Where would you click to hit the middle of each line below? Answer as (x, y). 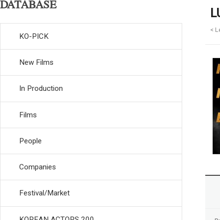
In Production (41, 89)
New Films (36, 62)
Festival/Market (44, 193)
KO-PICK (34, 36)
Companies (38, 167)
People (30, 141)
